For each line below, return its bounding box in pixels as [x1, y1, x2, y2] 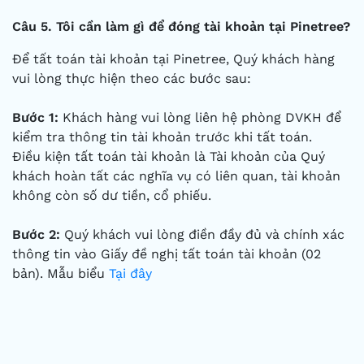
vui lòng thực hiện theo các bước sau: [12, 71, 251, 86]
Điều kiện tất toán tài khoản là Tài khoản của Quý [12, 149, 325, 164]
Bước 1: [12, 110, 58, 125]
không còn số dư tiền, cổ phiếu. [12, 188, 211, 203]
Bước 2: [12, 227, 60, 242]
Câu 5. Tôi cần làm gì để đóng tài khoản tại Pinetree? [12, 19, 350, 34]
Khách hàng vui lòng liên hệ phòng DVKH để [58, 110, 341, 125]
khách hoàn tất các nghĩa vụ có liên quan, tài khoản [12, 168, 340, 184]
